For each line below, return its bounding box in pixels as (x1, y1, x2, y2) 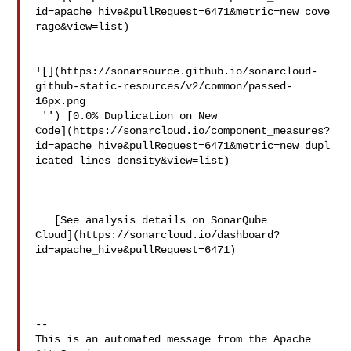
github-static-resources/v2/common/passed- (35, 80, 293, 92)
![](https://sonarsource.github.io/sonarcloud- (35, 65, 318, 78)
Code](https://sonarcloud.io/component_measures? (35, 125, 331, 137)
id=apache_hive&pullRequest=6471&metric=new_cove (35, 5, 331, 18)
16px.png (35, 95, 86, 107)
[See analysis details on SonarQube (35, 214, 55, 226)
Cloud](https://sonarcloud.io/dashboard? (35, 229, 280, 241)
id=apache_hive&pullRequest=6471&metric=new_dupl (35, 139, 331, 152)
